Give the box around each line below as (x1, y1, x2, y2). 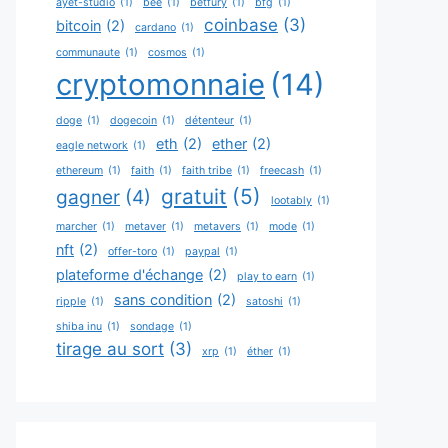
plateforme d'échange (56, 266, 203, 283)
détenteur (185, 114, 234, 127)
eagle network (56, 139, 128, 152)
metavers (194, 220, 241, 233)
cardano (135, 21, 176, 34)
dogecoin (110, 114, 157, 127)
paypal (185, 245, 220, 258)
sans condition (114, 291, 212, 308)
